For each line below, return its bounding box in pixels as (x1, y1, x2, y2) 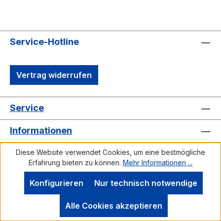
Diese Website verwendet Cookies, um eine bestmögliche (16, 148, 205, 156)
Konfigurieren (30, 178, 83, 188)
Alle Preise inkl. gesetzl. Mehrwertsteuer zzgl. (25, 210, 196, 220)
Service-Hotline (10, 37, 79, 47)
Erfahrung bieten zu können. (29, 158, 123, 167)
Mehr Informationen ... (123, 158, 192, 167)
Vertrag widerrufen (16, 70, 92, 80)
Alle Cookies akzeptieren (65, 201, 162, 211)
